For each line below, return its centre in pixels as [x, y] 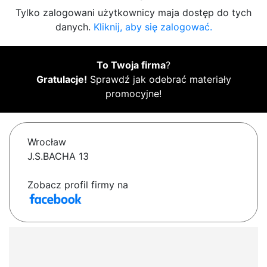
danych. [74, 27]
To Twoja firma [131, 65]
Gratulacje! [61, 80]
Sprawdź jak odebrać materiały [159, 80]
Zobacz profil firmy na [78, 185]
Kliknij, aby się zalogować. [153, 27]
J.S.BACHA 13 [58, 156]
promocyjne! [133, 94]
